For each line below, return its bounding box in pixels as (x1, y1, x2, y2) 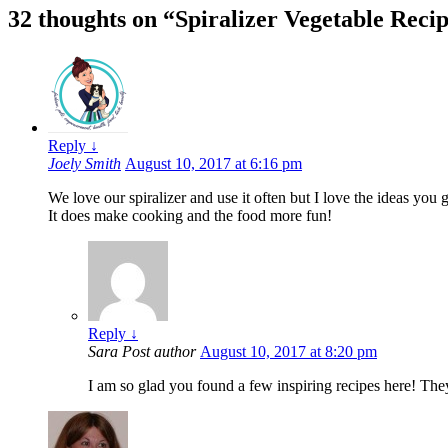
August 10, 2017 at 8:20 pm (200, 342, 377, 360)
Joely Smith (48, 154, 121, 172)
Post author (122, 342, 196, 360)
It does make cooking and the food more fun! (48, 206, 332, 224)
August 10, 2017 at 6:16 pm (125, 154, 302, 172)
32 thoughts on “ (8, 6, 175, 32)
